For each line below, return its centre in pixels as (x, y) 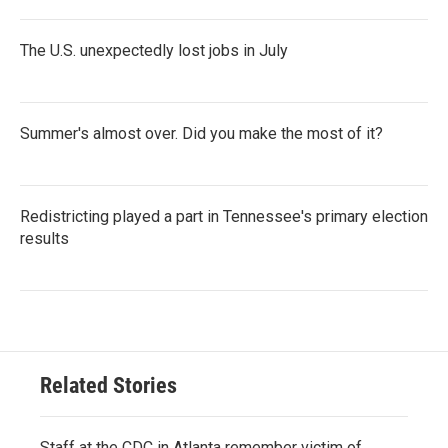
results (44, 238)
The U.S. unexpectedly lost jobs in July (154, 50)
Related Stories (108, 385)
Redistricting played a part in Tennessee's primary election (224, 216)
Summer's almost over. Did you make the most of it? (201, 133)
